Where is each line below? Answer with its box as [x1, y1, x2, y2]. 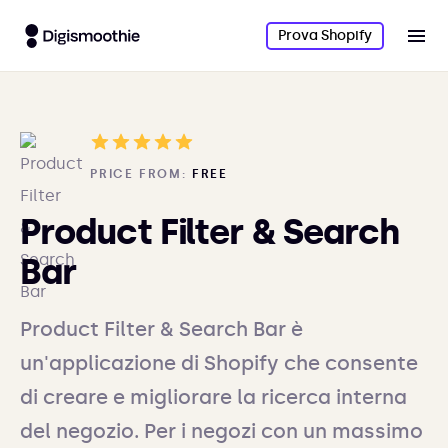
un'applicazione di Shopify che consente [20, 351, 418, 375]
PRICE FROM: [90, 167, 187, 181]
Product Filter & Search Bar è [20, 317, 303, 341]
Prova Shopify [277, 26, 372, 44]
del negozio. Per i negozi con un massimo [20, 419, 423, 443]
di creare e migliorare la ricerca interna [20, 385, 407, 409]
